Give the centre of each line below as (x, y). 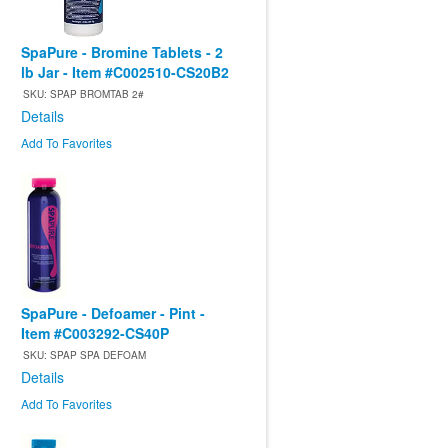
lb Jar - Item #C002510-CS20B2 (125, 72)
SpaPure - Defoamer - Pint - (113, 313)
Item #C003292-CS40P (95, 333)
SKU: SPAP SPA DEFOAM (84, 355)
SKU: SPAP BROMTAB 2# (83, 94)
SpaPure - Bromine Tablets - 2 (122, 52)
